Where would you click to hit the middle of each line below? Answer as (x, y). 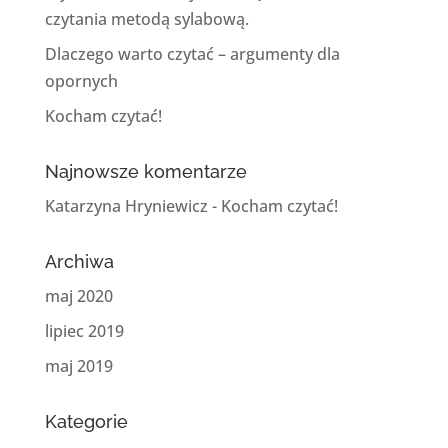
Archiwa (79, 262)
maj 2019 (78, 366)
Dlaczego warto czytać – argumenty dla (192, 54)
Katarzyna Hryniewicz (126, 206)
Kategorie (86, 422)
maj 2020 (78, 296)
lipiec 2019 (84, 331)
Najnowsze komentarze (145, 172)
